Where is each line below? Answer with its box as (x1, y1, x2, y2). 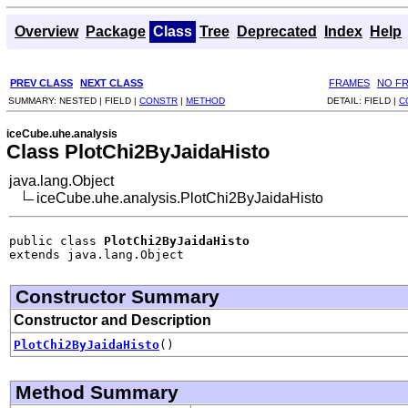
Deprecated (237, 24, 317, 39)
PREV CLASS (10, 76, 73, 88)
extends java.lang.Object (9, 247, 184, 261)
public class (9, 233, 104, 248)
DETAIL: (327, 95, 364, 106)
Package (86, 24, 146, 39)
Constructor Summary (15, 285, 219, 307)
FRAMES (329, 76, 370, 88)
